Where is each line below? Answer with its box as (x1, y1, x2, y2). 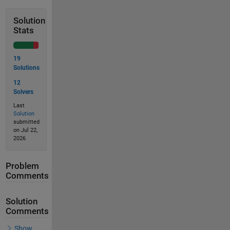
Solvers (13, 88, 33, 95)
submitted (13, 119, 40, 125)
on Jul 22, (13, 127, 37, 133)
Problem (5, 161, 39, 171)
